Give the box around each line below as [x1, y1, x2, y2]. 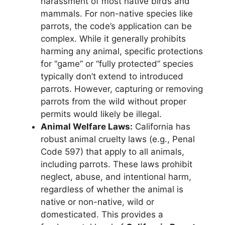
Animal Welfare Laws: [41, 121, 133, 132]
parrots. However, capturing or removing [41, 83, 203, 94]
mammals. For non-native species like [41, 8, 193, 19]
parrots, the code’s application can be [41, 21, 192, 31]
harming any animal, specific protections [41, 46, 203, 56]
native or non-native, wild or [41, 196, 154, 207]
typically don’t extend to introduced [41, 71, 183, 81]
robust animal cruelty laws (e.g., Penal [41, 134, 195, 144]
